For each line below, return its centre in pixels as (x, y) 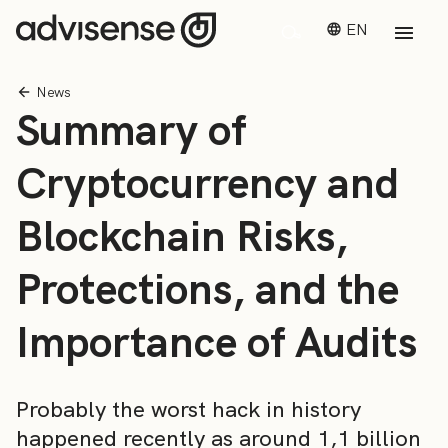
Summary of (131, 130)
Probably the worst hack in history (188, 410)
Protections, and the (207, 289)
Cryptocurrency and (207, 183)
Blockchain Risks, (182, 236)
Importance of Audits (216, 342)
